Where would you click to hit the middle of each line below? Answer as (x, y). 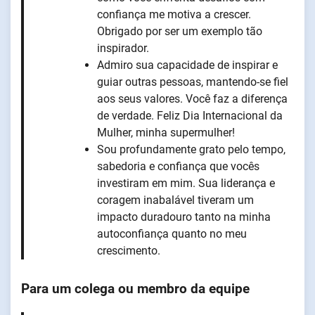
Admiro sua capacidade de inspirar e (187, 65)
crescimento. (129, 251)
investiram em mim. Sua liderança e (186, 184)
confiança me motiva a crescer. (174, 15)
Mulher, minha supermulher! (166, 133)
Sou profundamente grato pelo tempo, (191, 150)
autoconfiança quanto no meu (172, 234)
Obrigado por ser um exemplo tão (180, 32)
